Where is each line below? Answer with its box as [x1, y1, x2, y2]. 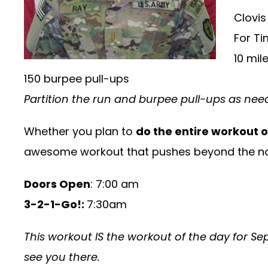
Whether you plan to [24, 124, 136, 139]
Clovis [234, 10, 266, 26]
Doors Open [24, 176, 90, 192]
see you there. [24, 249, 100, 265]
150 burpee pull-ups [24, 71, 129, 87]
